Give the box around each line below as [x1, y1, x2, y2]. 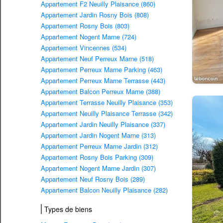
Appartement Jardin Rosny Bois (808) [41, 10, 149, 20]
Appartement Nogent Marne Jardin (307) [41, 163, 156, 173]
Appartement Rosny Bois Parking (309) [41, 152, 153, 162]
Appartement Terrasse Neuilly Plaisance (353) [41, 98, 173, 108]
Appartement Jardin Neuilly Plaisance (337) [41, 119, 165, 129]
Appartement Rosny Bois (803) [41, 21, 129, 31]
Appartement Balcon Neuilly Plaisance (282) [41, 185, 168, 195]
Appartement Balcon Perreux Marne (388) [41, 87, 160, 97]
